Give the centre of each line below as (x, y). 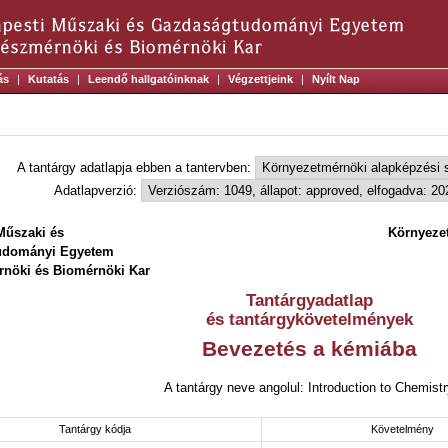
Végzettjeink (260, 79)
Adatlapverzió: (97, 190)
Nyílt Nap (336, 79)
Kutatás (48, 79)
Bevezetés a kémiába (309, 348)
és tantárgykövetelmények (309, 319)
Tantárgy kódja (95, 429)
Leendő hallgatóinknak (148, 79)
